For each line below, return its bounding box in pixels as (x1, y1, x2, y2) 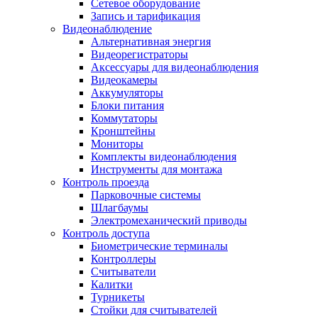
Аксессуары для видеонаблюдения (91, 61, 258, 74)
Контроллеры (91, 253, 156, 265)
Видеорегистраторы (91, 48, 188, 61)
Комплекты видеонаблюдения (91, 150, 236, 163)
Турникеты (91, 291, 145, 304)
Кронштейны (91, 125, 155, 138)
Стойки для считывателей (91, 304, 217, 317)
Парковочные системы (91, 189, 201, 202)
